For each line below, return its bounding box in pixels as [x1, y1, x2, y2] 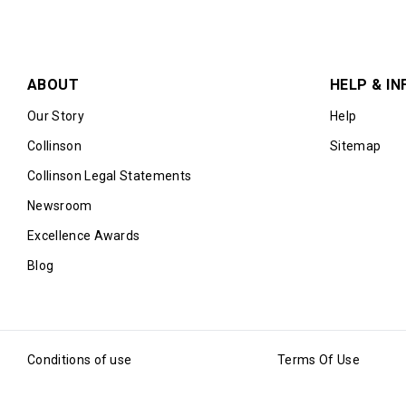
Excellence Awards [27, 227, 140, 243]
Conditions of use [27, 352, 132, 367]
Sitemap [330, 138, 382, 153]
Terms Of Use [277, 352, 360, 367]
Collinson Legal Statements [27, 168, 192, 183]
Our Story [27, 108, 84, 123]
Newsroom [27, 198, 92, 213]
